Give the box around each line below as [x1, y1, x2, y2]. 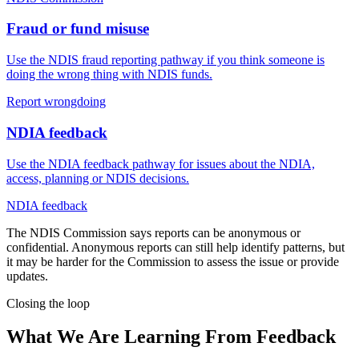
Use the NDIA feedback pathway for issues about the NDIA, [6, 156, 315, 171]
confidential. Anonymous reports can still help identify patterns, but [6, 240, 345, 254]
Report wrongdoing [6, 95, 106, 109]
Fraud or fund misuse [6, 20, 149, 38]
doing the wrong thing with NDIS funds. [6, 67, 212, 82]
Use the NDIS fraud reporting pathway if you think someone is [6, 53, 325, 67]
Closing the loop [6, 296, 90, 310]
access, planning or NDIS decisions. [6, 171, 189, 185]
